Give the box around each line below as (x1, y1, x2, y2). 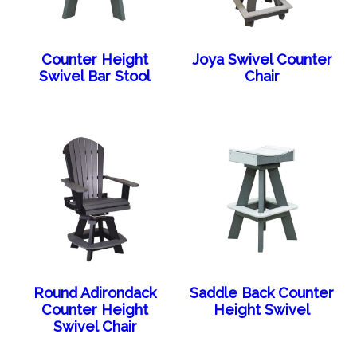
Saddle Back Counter (190, 284, 335, 302)
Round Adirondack (33, 284, 157, 302)
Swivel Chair (53, 318, 137, 335)
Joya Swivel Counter (191, 51, 332, 69)
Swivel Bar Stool (39, 68, 151, 85)
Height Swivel (214, 301, 311, 319)
